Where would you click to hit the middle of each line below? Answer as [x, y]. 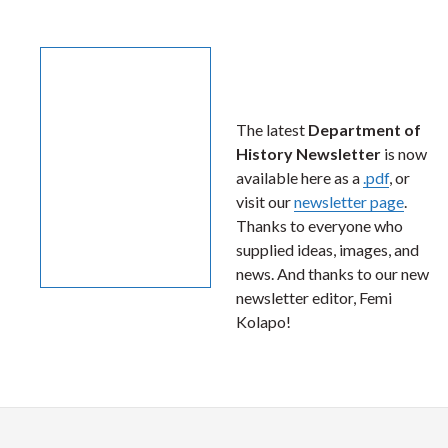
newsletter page [349, 201]
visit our [265, 201]
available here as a [299, 177]
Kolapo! [263, 321]
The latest [272, 129]
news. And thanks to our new [332, 273]
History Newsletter [308, 153]
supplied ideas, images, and [327, 249]
